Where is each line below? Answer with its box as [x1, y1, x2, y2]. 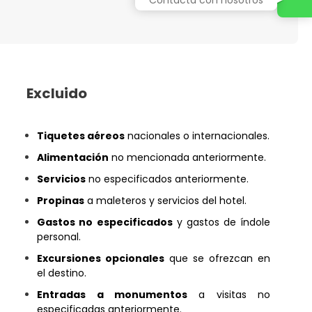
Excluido [26, 84, 88, 103]
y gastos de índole [172, 215, 270, 229]
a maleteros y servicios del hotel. [84, 194, 247, 208]
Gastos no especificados [37, 215, 173, 229]
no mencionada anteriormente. [109, 150, 267, 164]
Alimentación [37, 150, 109, 164]
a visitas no [187, 288, 270, 302]
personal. [37, 230, 81, 244]
